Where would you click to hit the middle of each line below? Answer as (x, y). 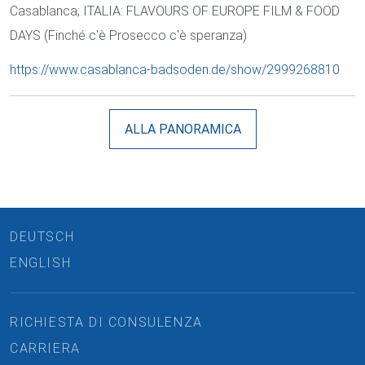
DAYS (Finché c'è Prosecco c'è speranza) (128, 36)
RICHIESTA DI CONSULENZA (106, 322)
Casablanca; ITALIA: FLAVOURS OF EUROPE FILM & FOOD (175, 11)
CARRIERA (45, 348)
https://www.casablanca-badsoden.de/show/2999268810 (175, 70)
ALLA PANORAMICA (182, 130)
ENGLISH (41, 262)
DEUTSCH (42, 236)
